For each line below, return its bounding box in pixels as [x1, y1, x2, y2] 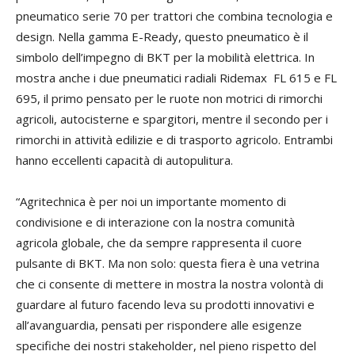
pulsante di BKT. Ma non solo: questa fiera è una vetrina [16, 254, 319, 271]
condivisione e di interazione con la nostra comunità [16, 213, 295, 230]
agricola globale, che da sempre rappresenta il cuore [16, 234, 302, 250]
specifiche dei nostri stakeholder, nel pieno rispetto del [16, 337, 316, 353]
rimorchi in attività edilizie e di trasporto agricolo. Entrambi [16, 131, 333, 147]
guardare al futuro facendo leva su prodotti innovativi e [16, 296, 315, 312]
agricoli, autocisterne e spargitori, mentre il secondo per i [16, 110, 328, 127]
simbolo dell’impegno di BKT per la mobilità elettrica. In [16, 48, 315, 65]
